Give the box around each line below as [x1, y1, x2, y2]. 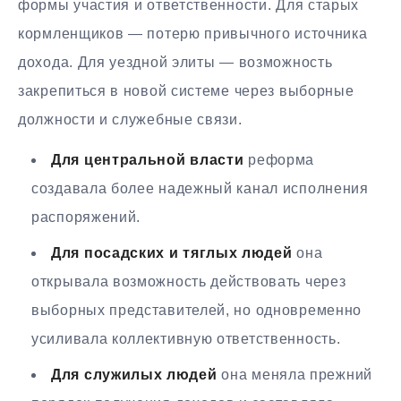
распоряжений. [31, 209, 141, 225]
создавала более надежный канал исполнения [31, 180, 369, 196]
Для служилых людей [51, 366, 218, 382]
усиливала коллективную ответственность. [31, 330, 341, 346]
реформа [243, 151, 315, 167]
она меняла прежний [217, 366, 372, 382]
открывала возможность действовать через [31, 273, 346, 289]
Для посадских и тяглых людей [51, 244, 293, 260]
